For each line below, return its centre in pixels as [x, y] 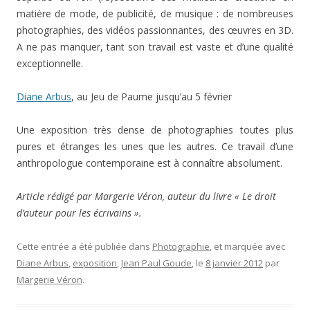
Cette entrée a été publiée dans [84, 246]
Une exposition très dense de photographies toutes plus [155, 130]
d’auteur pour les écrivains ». [79, 213]
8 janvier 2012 [234, 263]
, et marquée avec [247, 246]
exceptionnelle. [50, 63]
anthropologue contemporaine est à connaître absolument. [149, 163]
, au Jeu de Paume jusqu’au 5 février [152, 97]
